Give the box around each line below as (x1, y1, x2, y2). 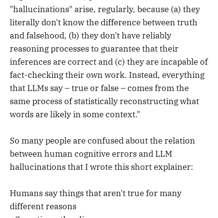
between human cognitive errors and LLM (10, 148, 172, 160)
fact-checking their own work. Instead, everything (10, 70, 204, 81)
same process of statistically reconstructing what (10, 96, 199, 107)
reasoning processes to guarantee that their (10, 43, 179, 54)
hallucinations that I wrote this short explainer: (10, 162, 193, 173)
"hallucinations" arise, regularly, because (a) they (10, 4, 200, 15)
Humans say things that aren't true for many (10, 188, 182, 199)
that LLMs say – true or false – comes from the (10, 83, 189, 94)
